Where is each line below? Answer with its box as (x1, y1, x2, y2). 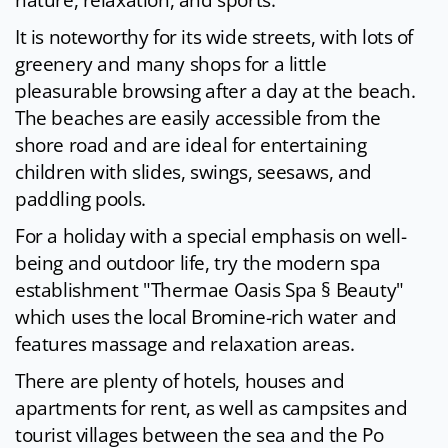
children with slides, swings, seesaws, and (15, 159, 372, 186)
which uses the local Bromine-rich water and (15, 304, 397, 331)
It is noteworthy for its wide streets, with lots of (15, 24, 414, 51)
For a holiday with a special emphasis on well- (15, 223, 407, 250)
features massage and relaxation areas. (15, 331, 360, 358)
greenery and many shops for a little (15, 51, 327, 78)
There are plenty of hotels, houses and (15, 368, 345, 395)
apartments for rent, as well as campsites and (15, 395, 408, 422)
